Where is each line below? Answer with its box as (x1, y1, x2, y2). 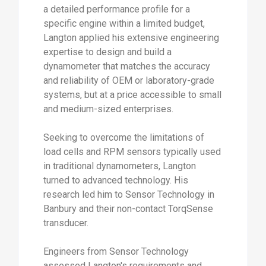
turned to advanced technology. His (43, 175, 188, 186)
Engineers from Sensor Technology (43, 246, 189, 258)
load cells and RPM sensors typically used (43, 146, 221, 158)
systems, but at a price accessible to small (43, 89, 221, 101)
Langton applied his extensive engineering (43, 32, 219, 44)
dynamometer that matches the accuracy (43, 61, 210, 72)
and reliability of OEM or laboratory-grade (43, 75, 214, 87)
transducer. (43, 217, 88, 229)
